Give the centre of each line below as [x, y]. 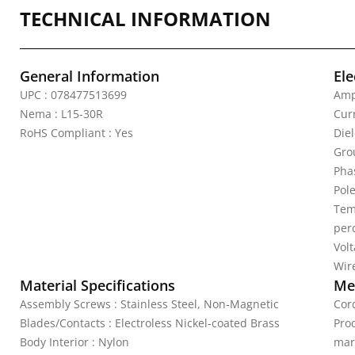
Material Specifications [97, 285]
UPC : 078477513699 [73, 95]
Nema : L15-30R [61, 114]
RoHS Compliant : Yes [76, 133]
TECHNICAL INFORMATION [145, 19]
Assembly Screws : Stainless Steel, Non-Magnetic [149, 304]
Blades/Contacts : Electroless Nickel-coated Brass [150, 323]
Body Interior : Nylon [74, 342]
